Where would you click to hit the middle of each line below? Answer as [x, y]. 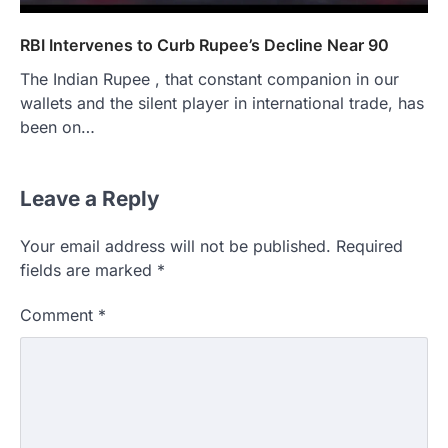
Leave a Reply [90, 199]
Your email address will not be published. [175, 246]
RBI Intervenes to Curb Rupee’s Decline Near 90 [204, 45]
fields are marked [88, 270]
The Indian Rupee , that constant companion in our [209, 79]
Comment [59, 315]
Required [369, 246]
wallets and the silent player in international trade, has [222, 103]
